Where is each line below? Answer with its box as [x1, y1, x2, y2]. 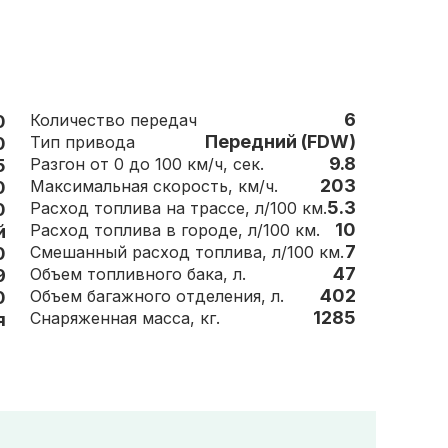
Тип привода [30, 132, 135, 152]
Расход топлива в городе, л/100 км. [30, 220, 320, 240]
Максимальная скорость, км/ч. [238, 176, 278, 196]
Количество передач [130, 110, 197, 130]
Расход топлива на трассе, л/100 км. [30, 198, 327, 218]
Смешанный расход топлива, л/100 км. [30, 242, 344, 262]
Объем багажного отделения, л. [271, 286, 284, 306]
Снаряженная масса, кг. [200, 308, 220, 328]
